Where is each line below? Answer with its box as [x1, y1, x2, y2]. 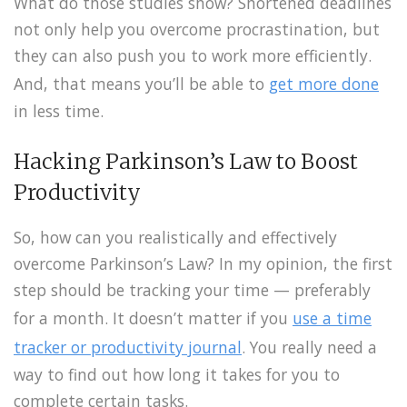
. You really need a [242, 336, 377, 359]
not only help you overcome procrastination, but [14, 18, 380, 41]
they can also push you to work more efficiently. [14, 45, 372, 67]
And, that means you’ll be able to [14, 73, 269, 95]
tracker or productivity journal [14, 336, 242, 359]
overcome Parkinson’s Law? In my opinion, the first [14, 253, 392, 275]
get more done [269, 73, 379, 95]
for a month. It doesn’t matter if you [14, 307, 293, 330]
